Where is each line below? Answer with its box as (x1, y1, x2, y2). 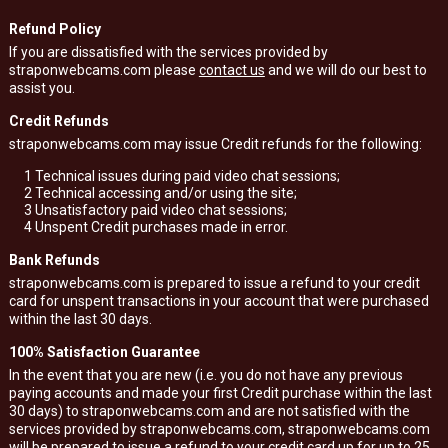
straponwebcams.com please (8, 62, 199, 78)
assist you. (8, 80, 75, 96)
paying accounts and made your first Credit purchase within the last (8, 385, 432, 401)
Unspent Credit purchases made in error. (31, 219, 288, 235)
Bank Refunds (8, 252, 100, 268)
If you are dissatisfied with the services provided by (8, 44, 328, 60)
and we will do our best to (264, 62, 427, 78)
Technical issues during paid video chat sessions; (31, 168, 340, 184)
